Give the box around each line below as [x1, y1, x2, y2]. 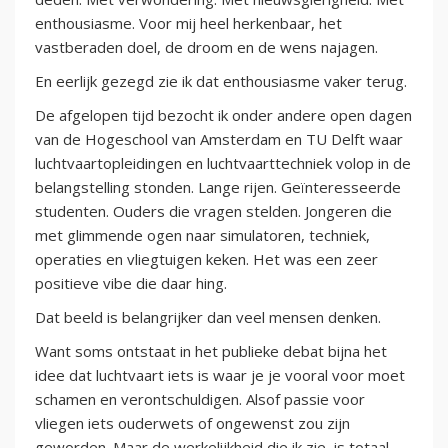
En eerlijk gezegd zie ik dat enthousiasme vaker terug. [35, 71, 407, 92]
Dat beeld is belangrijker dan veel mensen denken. [35, 307, 381, 328]
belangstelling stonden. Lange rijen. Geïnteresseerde [35, 177, 401, 198]
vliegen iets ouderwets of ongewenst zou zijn [35, 413, 350, 434]
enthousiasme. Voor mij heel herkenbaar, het [35, 13, 342, 34]
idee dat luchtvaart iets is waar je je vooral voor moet [35, 365, 405, 386]
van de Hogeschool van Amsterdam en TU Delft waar [35, 129, 403, 150]
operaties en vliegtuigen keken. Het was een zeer [35, 249, 378, 270]
